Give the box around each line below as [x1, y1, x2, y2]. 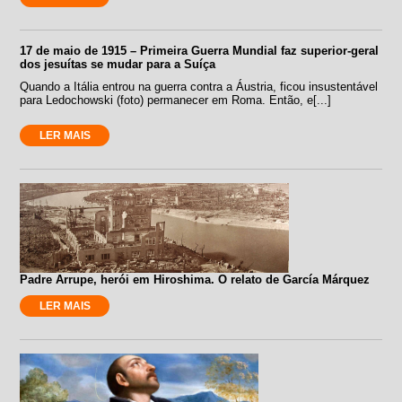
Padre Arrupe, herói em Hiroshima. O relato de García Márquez [20, 272, 371, 286]
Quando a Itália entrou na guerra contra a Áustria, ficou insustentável [20, 79, 379, 93]
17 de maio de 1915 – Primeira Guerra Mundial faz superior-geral [20, 43, 380, 57]
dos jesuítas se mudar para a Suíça [20, 57, 216, 71]
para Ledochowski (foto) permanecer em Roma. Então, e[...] [20, 92, 332, 107]
